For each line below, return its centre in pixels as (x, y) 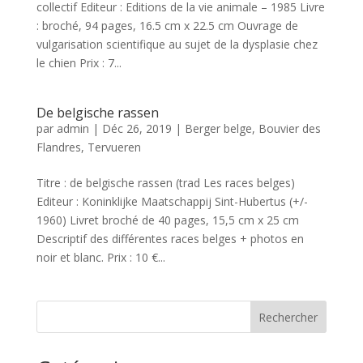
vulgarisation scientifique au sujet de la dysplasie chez (177, 44)
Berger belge (218, 128)
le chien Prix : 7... (79, 63)
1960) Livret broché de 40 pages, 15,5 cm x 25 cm (167, 220)
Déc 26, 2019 (137, 128)
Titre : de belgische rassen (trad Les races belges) (165, 183)
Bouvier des (289, 128)
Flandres (58, 147)
